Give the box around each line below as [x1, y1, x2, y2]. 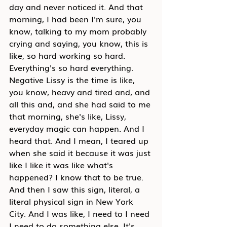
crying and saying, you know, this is [9, 37, 150, 49]
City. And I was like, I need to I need [9, 207, 152, 219]
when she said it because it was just [9, 146, 153, 159]
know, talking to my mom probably [9, 25, 149, 37]
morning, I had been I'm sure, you [9, 13, 144, 25]
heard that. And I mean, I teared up [9, 134, 151, 146]
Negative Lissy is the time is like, [9, 73, 137, 86]
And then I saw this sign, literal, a [9, 183, 142, 195]
